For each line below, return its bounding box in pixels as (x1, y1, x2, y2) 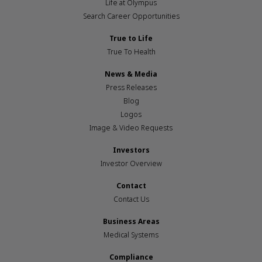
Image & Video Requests (89, 123, 173, 133)
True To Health (106, 47, 156, 57)
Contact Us (113, 194, 149, 204)
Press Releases (105, 82, 157, 92)
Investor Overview (100, 158, 162, 168)
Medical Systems (104, 230, 158, 240)
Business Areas (102, 216, 160, 226)
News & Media (105, 69, 157, 79)
